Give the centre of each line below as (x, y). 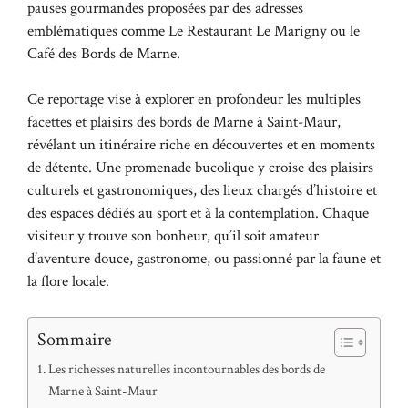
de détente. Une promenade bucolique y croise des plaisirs (200, 168)
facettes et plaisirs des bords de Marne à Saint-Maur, (184, 122)
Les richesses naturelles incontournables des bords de (187, 368)
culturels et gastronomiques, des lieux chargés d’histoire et (202, 191)
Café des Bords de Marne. (104, 53)
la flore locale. (68, 282)
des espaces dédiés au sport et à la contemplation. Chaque (198, 214)
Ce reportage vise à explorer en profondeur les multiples (194, 100)
